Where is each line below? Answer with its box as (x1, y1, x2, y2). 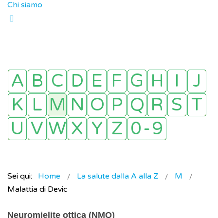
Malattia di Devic (7, 184, 67, 195)
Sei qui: (7, 171, 36, 182)
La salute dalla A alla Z (77, 171, 158, 182)
